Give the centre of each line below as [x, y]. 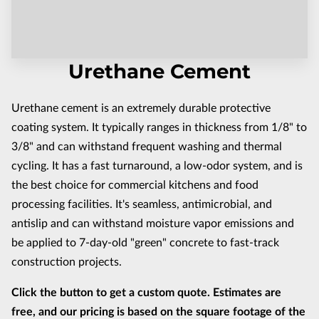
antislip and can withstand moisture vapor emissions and [153, 223]
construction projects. [67, 262]
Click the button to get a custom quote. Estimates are [146, 292]
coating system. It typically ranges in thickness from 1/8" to [159, 127]
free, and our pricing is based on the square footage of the [158, 312]
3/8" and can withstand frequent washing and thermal [147, 146]
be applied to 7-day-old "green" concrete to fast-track [145, 242]
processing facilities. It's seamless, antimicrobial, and [142, 204]
